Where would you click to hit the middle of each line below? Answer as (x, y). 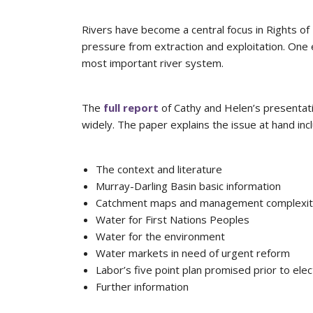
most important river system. (153, 63)
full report (131, 108)
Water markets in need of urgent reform (193, 253)
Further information (142, 287)
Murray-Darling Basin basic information (188, 186)
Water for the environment (160, 236)
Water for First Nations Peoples (173, 220)
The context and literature (159, 169)
